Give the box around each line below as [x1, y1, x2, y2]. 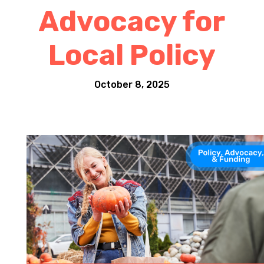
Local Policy [48, 38, 216, 72]
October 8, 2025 [94, 79, 170, 90]
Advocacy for [39, 5, 225, 38]
